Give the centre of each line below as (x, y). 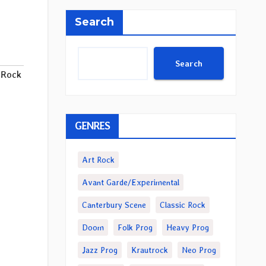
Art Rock (98, 160)
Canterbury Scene (114, 205)
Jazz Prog (99, 250)
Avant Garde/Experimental (130, 182)
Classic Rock (182, 205)
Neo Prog (199, 250)
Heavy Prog (187, 227)
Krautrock (149, 250)
